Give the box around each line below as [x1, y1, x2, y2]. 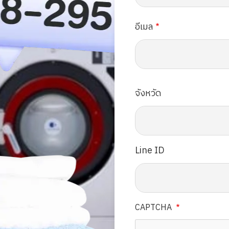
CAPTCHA [135, 200, 174, 215]
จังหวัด [135, 85, 162, 101]
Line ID [135, 143, 165, 158]
